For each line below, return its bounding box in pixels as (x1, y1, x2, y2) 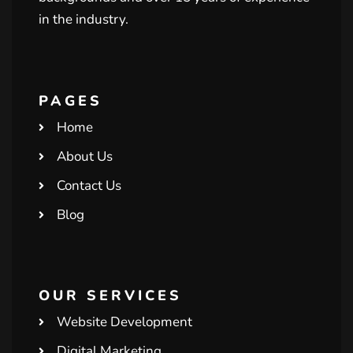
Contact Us (56, 176, 121, 195)
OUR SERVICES (39, 285, 182, 305)
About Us (56, 147, 113, 165)
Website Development (56, 312, 192, 331)
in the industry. (39, 9, 128, 28)
